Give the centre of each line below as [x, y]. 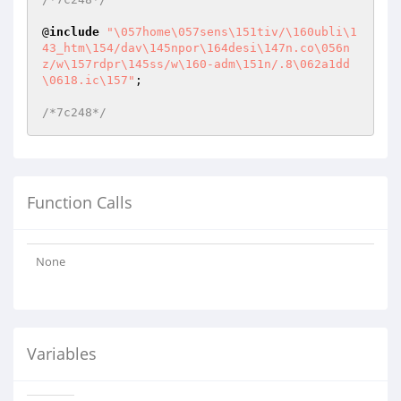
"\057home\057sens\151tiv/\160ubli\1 [232, 32]
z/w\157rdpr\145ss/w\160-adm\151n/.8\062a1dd [196, 64]
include [74, 32]
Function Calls [80, 202]
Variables [62, 354]
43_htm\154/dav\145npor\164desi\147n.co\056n [196, 48]
